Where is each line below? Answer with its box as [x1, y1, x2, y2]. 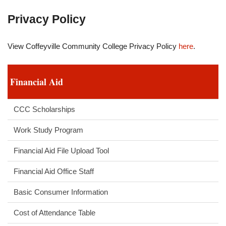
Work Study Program [14, 126, 83, 134]
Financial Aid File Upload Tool [14, 146, 109, 155]
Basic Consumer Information [14, 188, 108, 196]
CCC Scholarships [14, 105, 75, 114]
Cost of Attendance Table [14, 208, 95, 217]
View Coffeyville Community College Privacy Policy [8, 42, 179, 50]
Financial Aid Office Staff [14, 167, 94, 176]
